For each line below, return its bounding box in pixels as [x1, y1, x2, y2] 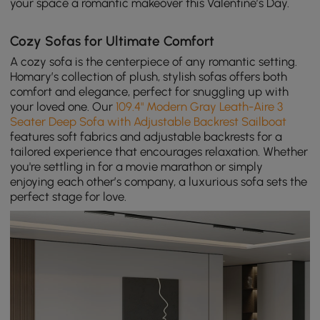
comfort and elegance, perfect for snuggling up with [10, 84, 289, 99]
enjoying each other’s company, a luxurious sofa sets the [10, 174, 308, 189]
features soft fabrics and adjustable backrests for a [10, 129, 283, 144]
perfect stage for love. [10, 189, 127, 204]
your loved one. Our [10, 99, 116, 114]
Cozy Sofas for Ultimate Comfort [10, 32, 215, 49]
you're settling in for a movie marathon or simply [10, 159, 264, 174]
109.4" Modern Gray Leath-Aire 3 [116, 99, 284, 114]
